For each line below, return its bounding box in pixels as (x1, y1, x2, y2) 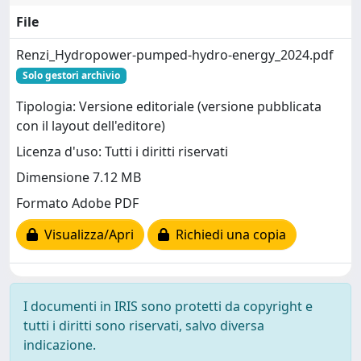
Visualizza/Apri (38, 226, 134, 244)
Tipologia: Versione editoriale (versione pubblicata (16, 98, 322, 116)
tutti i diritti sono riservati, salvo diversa (23, 317, 264, 334)
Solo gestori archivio (22, 68, 120, 82)
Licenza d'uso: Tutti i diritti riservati (16, 143, 228, 161)
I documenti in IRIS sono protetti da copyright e (23, 297, 313, 315)
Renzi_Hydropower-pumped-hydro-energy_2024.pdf (16, 46, 334, 64)
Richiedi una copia (169, 226, 286, 244)
